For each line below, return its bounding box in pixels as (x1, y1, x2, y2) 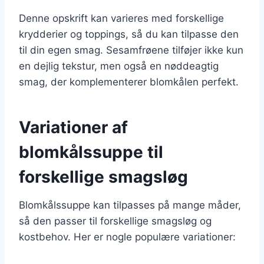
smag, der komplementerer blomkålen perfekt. (19, 75, 239, 88)
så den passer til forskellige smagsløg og (19, 214, 212, 227)
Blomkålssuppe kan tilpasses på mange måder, (19, 199, 241, 211)
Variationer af (19, 117, 128, 137)
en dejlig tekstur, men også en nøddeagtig (19, 60, 219, 72)
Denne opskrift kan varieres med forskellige (19, 12, 224, 24)
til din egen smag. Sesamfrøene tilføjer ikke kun (19, 44, 243, 56)
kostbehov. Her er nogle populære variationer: (19, 230, 236, 243)
